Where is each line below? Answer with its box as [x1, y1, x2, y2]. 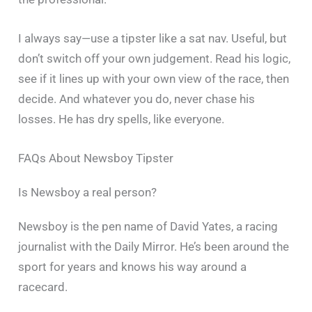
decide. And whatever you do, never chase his [18, 91, 256, 106]
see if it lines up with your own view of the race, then [18, 71, 290, 86]
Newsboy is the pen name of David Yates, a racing [18, 219, 279, 233]
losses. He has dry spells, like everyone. [18, 111, 225, 126]
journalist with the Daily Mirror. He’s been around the [18, 239, 290, 253]
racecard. [18, 279, 68, 294]
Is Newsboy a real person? [18, 185, 157, 199]
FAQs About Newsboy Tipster [18, 150, 174, 165]
